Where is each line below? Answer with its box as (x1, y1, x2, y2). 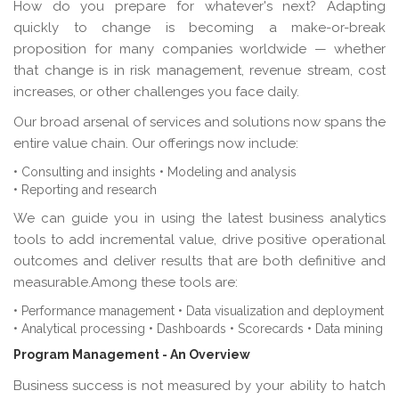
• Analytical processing (13, 321, 145, 336)
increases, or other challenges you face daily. (13, 83, 299, 100)
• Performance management (13, 303, 175, 318)
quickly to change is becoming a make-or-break (13, 19, 386, 36)
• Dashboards (149, 321, 226, 336)
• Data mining (307, 321, 383, 336)
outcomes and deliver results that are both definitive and (13, 252, 386, 269)
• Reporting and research (13, 182, 157, 197)
